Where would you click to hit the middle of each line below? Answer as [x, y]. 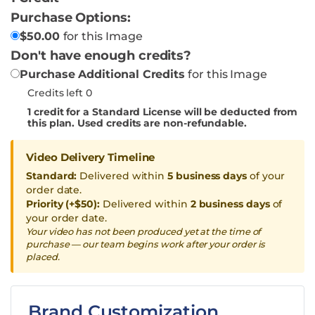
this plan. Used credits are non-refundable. [137, 123]
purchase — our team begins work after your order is [146, 244]
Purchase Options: [71, 17]
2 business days [230, 204]
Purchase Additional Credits [103, 74]
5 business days [207, 175]
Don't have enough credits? [101, 55]
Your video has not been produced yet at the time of [144, 231]
